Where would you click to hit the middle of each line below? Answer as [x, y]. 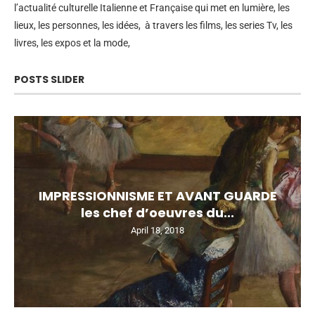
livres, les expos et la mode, [72, 43]
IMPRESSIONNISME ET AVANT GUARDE [157, 195]
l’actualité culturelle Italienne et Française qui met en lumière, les [152, 7]
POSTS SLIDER [49, 79]
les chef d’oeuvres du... [157, 212]
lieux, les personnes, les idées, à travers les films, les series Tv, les [153, 25]
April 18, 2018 [157, 230]
